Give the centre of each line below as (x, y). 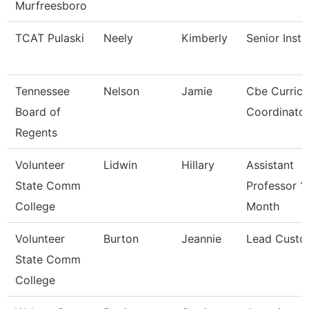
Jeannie (201, 239)
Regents (36, 132)
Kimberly (205, 38)
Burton (121, 239)
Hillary (198, 165)
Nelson (121, 91)
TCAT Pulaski (50, 38)
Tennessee (42, 91)
